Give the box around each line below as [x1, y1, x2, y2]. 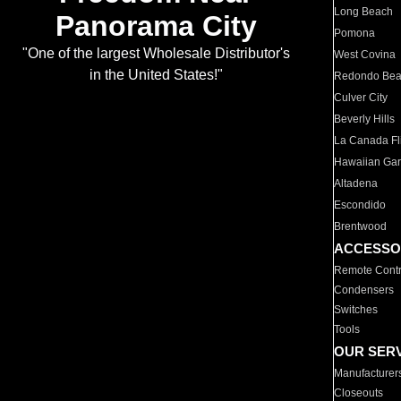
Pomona [334, 27, 376, 39]
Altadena [334, 177, 379, 190]
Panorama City [55, 10, 257, 43]
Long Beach [334, 5, 394, 18]
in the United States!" [89, 67, 223, 83]
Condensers [334, 284, 395, 296]
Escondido [334, 199, 387, 211]
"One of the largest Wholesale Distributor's [21, 46, 290, 62]
